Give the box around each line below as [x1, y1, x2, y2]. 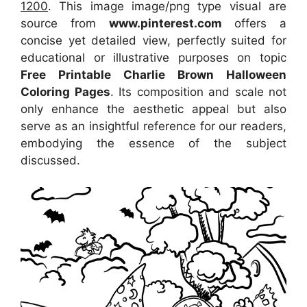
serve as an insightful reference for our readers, [21, 119, 286, 134]
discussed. [21, 153, 80, 168]
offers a [221, 16, 286, 31]
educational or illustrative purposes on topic [21, 51, 286, 65]
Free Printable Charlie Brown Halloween [21, 68, 286, 82]
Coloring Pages [21, 85, 110, 99]
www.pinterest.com [108, 16, 222, 31]
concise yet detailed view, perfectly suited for [21, 34, 286, 48]
